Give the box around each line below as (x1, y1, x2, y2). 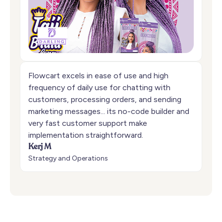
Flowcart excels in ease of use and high (28, 71, 168, 81)
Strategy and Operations (28, 154, 108, 163)
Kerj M (28, 143, 51, 152)
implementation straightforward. (28, 130, 143, 140)
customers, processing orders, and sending (28, 95, 181, 105)
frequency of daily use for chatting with (28, 83, 170, 93)
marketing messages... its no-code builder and (28, 107, 189, 116)
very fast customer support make (28, 118, 147, 128)
